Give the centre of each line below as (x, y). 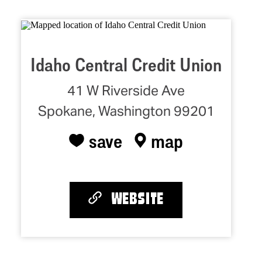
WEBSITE (137, 200)
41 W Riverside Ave (126, 90)
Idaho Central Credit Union (126, 64)
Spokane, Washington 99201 (126, 111)
